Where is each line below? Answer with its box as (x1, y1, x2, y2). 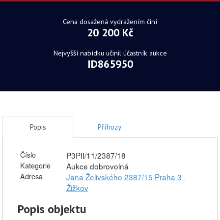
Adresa (20, 171, 43, 181)
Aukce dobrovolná (66, 161, 129, 171)
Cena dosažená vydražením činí (63, 17, 157, 26)
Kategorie (20, 161, 51, 170)
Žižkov (66, 182, 88, 193)
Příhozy (97, 122, 122, 132)
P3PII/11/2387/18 (66, 150, 126, 161)
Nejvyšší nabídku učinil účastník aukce (53, 48, 167, 57)
